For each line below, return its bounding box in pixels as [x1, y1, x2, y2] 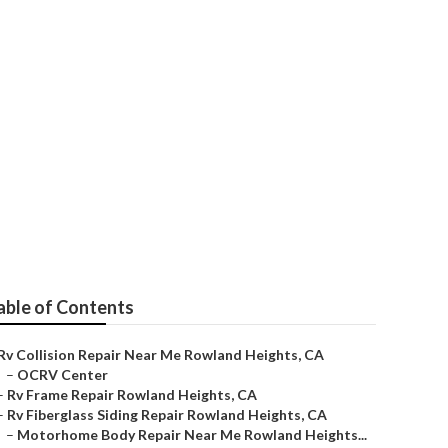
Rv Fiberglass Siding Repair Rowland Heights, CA [7, 406, 327, 423]
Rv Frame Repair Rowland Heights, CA [7, 386, 257, 403]
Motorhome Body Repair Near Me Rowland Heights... [17, 426, 367, 443]
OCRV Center [17, 366, 108, 383]
